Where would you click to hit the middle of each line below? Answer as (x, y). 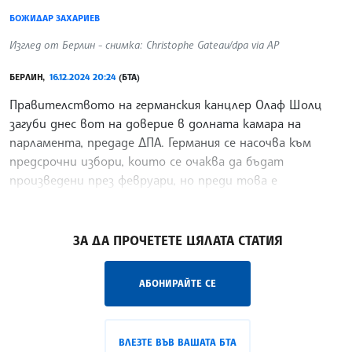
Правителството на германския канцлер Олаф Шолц (165, 105)
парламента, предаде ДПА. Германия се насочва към (160, 143)
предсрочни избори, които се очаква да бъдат (147, 161)
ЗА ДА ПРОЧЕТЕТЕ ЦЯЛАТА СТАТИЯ (178, 241)
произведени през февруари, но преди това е (143, 180)
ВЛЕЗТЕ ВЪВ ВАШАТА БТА (178, 343)
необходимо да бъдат (74, 199)
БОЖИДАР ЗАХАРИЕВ (55, 18)
